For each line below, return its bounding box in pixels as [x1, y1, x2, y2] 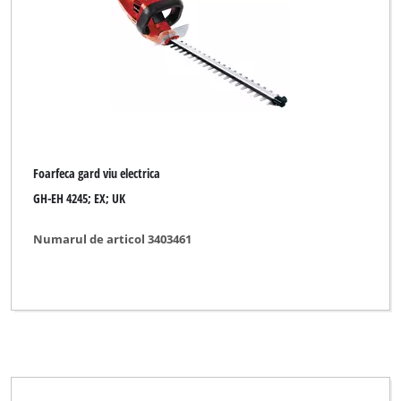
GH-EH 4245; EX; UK [33, 190, 126, 208]
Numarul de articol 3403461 [33, 230, 192, 247]
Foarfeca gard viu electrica [33, 164, 161, 182]
